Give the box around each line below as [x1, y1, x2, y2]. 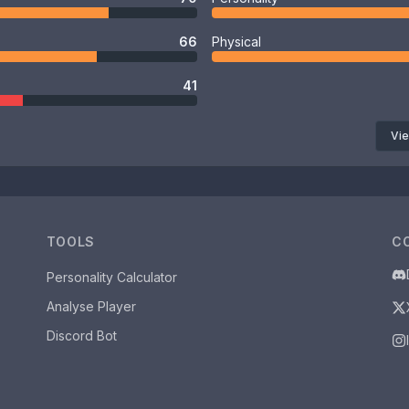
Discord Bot [46, 328, 117, 343]
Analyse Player [46, 299, 136, 314]
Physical [212, 34, 261, 49]
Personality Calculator [46, 269, 177, 285]
